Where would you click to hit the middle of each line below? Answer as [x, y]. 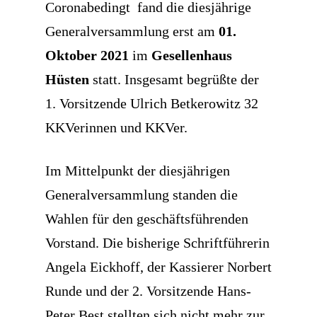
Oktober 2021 [87, 56]
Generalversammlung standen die [142, 195]
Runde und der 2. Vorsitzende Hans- [148, 291]
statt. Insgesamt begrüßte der [174, 80]
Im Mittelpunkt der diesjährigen [138, 171]
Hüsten [67, 80]
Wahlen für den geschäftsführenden [147, 219]
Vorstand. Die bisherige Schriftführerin [157, 243]
